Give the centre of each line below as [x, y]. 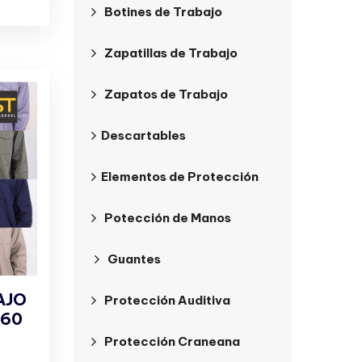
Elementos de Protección [180, 177]
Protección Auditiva [167, 300]
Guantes [134, 259]
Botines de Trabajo [163, 12]
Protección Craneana [172, 341]
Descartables [143, 135]
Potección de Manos [168, 218]
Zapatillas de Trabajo [171, 53]
